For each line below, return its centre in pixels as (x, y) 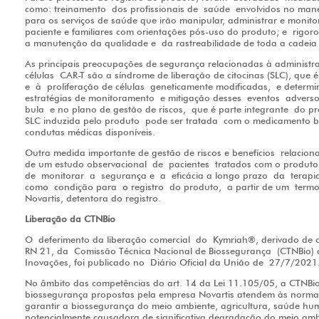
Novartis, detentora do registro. (93, 198)
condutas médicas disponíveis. (93, 132)
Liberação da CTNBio (73, 219)
